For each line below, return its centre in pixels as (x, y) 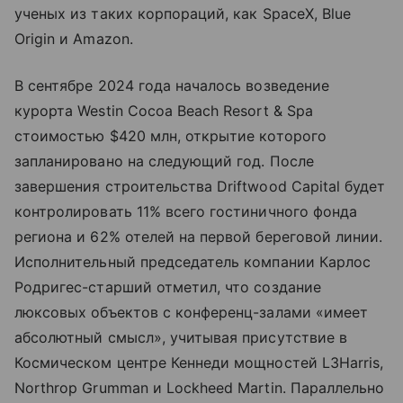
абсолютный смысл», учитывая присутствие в (181, 337)
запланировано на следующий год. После (164, 161)
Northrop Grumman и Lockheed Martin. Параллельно (200, 387)
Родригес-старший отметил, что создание (168, 287)
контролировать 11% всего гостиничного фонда (186, 211)
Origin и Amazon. (74, 38)
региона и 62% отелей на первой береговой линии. (199, 236)
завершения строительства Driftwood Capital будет (200, 186)
